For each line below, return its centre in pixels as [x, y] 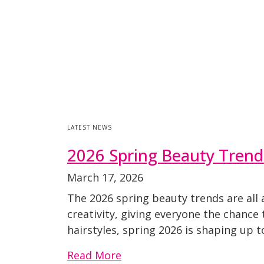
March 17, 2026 [105, 177]
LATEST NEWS [90, 127]
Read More [94, 255]
